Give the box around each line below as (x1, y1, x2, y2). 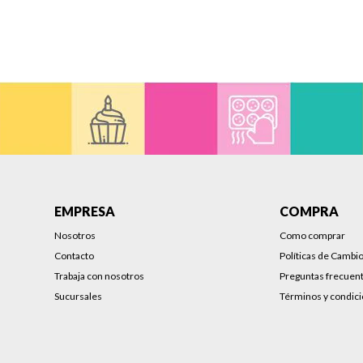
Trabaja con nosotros (54, 270, 145, 283)
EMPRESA (54, 203, 116, 220)
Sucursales (54, 290, 103, 303)
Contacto (54, 250, 95, 263)
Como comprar (280, 229, 346, 242)
